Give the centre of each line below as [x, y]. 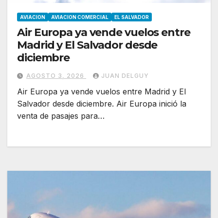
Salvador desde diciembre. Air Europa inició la [102, 104]
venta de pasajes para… [61, 116]
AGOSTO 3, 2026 [56, 76]
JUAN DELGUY [125, 76]
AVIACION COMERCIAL [80, 17]
